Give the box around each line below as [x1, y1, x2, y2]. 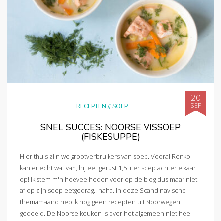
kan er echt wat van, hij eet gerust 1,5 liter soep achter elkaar [20, 163, 196, 172]
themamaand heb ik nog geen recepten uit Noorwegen [20, 197, 180, 206]
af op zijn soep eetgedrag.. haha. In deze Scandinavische [20, 185, 186, 195]
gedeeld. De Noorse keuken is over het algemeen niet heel [20, 208, 192, 218]
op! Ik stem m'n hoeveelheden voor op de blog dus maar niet [20, 174, 197, 184]
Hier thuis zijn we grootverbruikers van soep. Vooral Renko [20, 151, 190, 161]
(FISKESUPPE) [81, 131, 140, 143]
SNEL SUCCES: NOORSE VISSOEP [40, 121, 181, 134]
